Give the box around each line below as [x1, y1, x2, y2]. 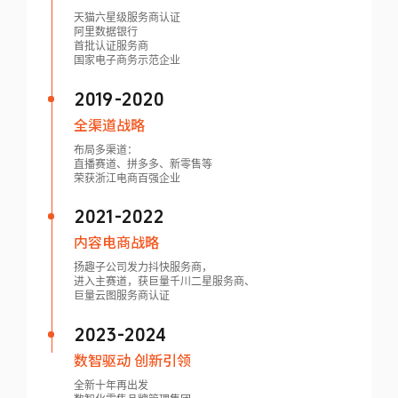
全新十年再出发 [73, 376, 148, 392]
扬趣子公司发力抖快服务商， [73, 259, 212, 274]
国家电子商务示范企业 [73, 52, 180, 67]
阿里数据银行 [73, 23, 138, 38]
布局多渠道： [73, 140, 138, 156]
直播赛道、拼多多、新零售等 [73, 155, 212, 171]
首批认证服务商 [73, 37, 148, 52]
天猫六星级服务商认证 [73, 9, 180, 24]
